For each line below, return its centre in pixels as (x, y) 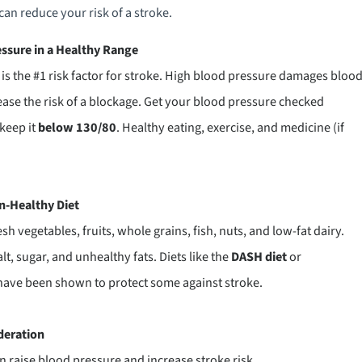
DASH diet (259, 257)
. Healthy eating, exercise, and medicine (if (230, 128)
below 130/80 (77, 128)
